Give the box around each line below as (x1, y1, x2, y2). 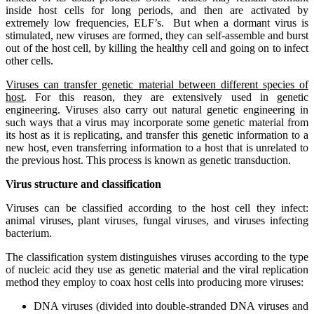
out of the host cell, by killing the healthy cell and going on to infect (6, 41, 308, 54)
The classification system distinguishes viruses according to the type (6, 250, 308, 263)
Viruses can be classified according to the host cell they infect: (6, 201, 308, 214)
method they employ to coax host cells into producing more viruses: (6, 275, 303, 288)
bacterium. (6, 226, 52, 239)
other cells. (6, 54, 53, 67)
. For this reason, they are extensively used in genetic (24, 90, 308, 103)
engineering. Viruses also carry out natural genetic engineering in (6, 103, 308, 116)
